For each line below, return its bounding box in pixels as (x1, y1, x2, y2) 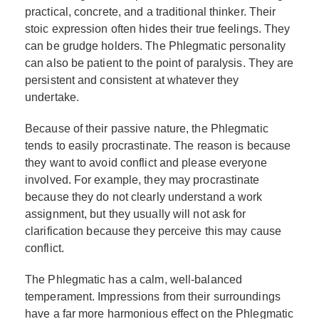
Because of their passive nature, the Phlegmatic (25, 122, 268, 135)
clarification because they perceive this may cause (25, 224, 282, 237)
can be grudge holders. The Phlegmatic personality (25, 39, 286, 52)
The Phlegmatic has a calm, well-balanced (25, 273, 243, 286)
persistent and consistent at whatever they (25, 73, 239, 86)
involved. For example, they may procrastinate (25, 173, 260, 186)
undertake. (25, 90, 79, 103)
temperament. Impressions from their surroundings (25, 290, 281, 303)
